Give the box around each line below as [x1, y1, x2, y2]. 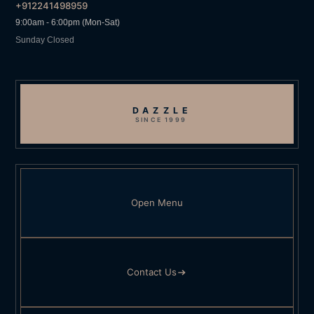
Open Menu [131, 197, 183, 209]
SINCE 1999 [135, 116, 187, 124]
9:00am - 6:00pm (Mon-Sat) [15, 17, 121, 27]
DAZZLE [132, 105, 193, 116]
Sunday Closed [15, 34, 75, 45]
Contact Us [127, 266, 177, 278]
